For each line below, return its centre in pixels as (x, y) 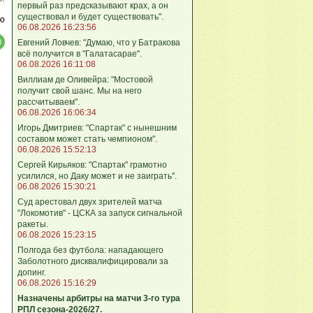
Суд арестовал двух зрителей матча (90, 202)
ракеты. (33, 224)
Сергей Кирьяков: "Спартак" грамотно (92, 165)
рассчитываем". (49, 102)
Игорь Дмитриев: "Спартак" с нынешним (97, 128)
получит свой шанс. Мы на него (80, 90)
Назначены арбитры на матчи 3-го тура (99, 298)
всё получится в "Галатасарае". (80, 53)
